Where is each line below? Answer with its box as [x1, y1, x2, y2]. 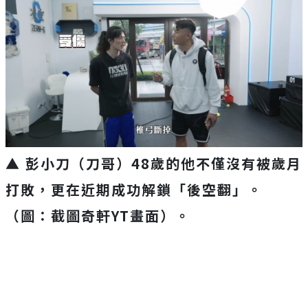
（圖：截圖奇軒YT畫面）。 [5, 206, 190, 226]
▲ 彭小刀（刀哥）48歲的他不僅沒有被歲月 [5, 153, 302, 174]
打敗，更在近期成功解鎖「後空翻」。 [5, 179, 263, 200]
